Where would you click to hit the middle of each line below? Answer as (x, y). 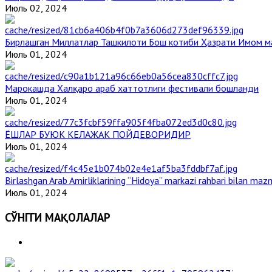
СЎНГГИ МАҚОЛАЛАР (58, 217)
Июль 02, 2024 (36, 8)
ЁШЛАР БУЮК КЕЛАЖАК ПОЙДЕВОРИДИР (98, 134)
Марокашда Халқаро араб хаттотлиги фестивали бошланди (132, 88)
